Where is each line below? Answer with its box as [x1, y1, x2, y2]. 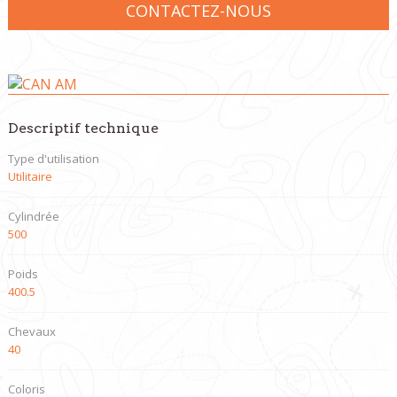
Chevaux [7, 323, 56, 339]
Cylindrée [7, 208, 59, 224]
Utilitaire [7, 168, 52, 184]
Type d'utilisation [7, 151, 99, 167]
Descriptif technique [7, 120, 159, 136]
